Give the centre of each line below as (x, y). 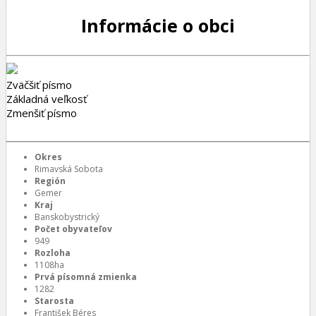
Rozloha (53, 253)
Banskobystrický (67, 217)
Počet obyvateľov (73, 229)
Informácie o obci (158, 25)
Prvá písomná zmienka (86, 277)
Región (50, 181)
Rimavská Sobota (69, 169)
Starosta (54, 301)
